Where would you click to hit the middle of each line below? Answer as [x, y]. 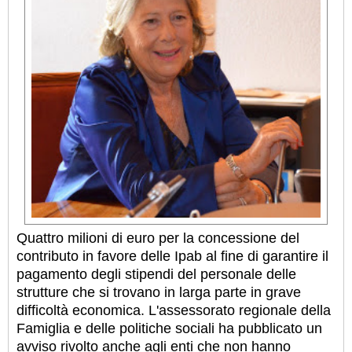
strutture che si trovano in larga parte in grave [159, 292]
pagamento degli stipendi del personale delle [156, 274]
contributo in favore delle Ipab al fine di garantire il [172, 256]
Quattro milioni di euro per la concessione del [158, 238]
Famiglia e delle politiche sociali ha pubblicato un [169, 328]
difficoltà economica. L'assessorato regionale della [174, 310]
